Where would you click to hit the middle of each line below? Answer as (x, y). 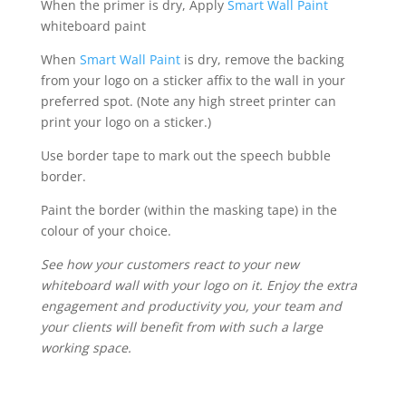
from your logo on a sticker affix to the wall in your (193, 80)
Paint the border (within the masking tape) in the (188, 209)
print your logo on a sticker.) (126, 121)
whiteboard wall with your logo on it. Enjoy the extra (198, 285)
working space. (86, 347)
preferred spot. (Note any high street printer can (188, 101)
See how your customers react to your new (169, 264)
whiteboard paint (93, 25)
